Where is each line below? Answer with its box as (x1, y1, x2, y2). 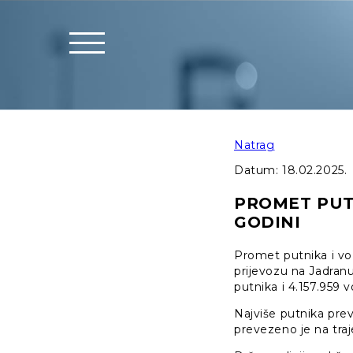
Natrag (234, 138, 275, 153)
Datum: (234, 163, 282, 178)
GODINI (234, 213, 301, 232)
